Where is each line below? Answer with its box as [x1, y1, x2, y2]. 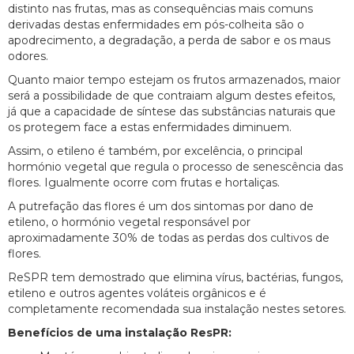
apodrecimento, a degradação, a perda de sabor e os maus [8, 33, 330, 48]
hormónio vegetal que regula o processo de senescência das [8, 160, 343, 175]
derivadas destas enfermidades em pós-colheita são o [8, 17, 304, 32]
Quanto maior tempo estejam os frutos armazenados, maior [8, 73, 341, 88]
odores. [8, 49, 48, 64]
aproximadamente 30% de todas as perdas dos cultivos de [8, 231, 330, 246]
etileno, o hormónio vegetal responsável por [8, 215, 250, 230]
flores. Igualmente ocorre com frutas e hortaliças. [8, 175, 280, 190]
